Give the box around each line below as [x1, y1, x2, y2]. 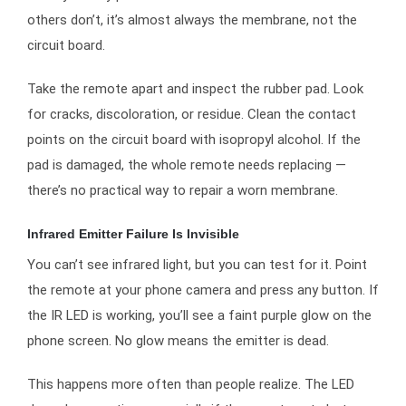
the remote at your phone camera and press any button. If [27, 281, 379, 298]
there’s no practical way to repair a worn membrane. [27, 181, 338, 198]
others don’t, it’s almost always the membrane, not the [27, 11, 357, 28]
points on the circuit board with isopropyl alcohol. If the [27, 130, 361, 148]
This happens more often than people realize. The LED [27, 375, 354, 392]
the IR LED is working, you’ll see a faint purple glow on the [27, 306, 372, 324]
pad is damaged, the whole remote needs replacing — [27, 156, 346, 173]
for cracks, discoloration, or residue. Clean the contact [27, 105, 356, 122]
